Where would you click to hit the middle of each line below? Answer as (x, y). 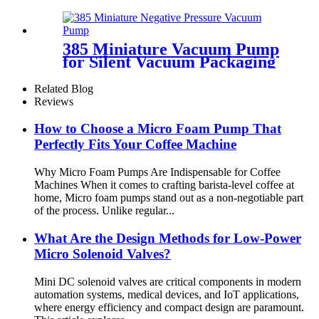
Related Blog (64, 88)
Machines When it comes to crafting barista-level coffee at (164, 185)
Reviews (54, 101)
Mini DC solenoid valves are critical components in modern (168, 281)
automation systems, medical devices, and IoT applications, (167, 294)
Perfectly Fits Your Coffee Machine (135, 145)
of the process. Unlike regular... (104, 211)
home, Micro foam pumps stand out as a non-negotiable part (169, 198)
